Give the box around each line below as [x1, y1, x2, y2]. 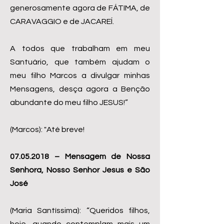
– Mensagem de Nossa [49, 152, 150, 160]
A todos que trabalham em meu [10, 44, 150, 52]
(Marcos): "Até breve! [10, 125, 84, 133]
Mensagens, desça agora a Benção [10, 85, 150, 93]
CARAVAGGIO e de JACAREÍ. [10, 17, 114, 25]
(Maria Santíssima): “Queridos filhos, [10, 206, 150, 214]
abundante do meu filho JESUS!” [10, 98, 128, 106]
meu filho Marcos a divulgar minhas [10, 71, 150, 79]
